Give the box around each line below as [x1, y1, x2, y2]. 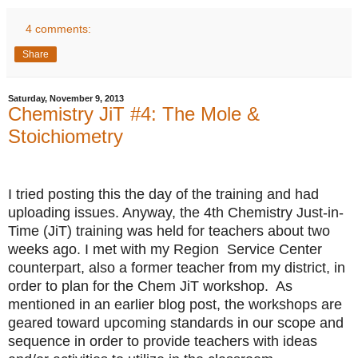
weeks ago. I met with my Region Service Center [8, 241, 322, 257]
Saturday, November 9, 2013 [8, 93, 124, 103]
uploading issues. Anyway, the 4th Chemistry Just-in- [8, 204, 344, 221]
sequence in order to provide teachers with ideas [8, 332, 317, 349]
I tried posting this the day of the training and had [8, 185, 319, 202]
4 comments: [26, 22, 92, 35]
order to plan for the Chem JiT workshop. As [8, 277, 292, 294]
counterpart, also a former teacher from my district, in [8, 259, 345, 276]
